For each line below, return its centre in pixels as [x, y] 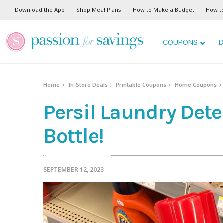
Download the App [40, 10]
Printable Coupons [141, 84]
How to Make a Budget [164, 10]
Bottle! [74, 136]
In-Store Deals [88, 84]
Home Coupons [196, 84]
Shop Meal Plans [99, 10]
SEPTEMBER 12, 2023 [73, 170]
